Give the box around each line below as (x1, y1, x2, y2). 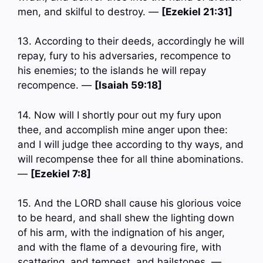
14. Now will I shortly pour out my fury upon (18, 109, 221, 121)
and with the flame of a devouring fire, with (18, 241, 221, 254)
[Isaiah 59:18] (95, 79, 162, 92)
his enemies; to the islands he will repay (18, 65, 206, 77)
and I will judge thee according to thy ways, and (18, 138, 244, 150)
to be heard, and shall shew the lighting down (18, 212, 234, 224)
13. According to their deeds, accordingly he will (18, 35, 244, 48)
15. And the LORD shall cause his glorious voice (18, 197, 241, 210)
